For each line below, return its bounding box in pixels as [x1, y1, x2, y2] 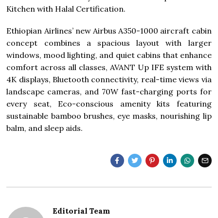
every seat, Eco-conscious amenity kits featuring [6, 98, 212, 109]
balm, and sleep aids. [6, 123, 83, 133]
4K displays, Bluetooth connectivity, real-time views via [6, 74, 212, 84]
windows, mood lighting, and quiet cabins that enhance [6, 50, 212, 60]
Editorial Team [53, 206, 110, 216]
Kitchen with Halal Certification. [6, 3, 126, 14]
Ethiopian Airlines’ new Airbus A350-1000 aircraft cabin [6, 25, 212, 36]
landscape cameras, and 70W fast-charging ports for [6, 86, 212, 96]
